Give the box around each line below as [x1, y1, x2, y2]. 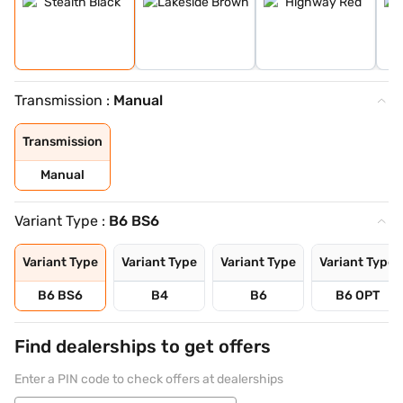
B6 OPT [335, 288, 380, 303]
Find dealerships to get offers [14, 336, 271, 357]
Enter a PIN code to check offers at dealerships [14, 372, 283, 387]
